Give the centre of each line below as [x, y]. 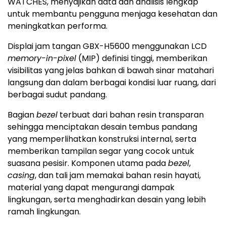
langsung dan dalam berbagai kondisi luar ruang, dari [112, 82]
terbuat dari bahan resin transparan [131, 115]
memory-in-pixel [42, 58]
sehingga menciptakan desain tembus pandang [102, 127]
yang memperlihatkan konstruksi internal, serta [102, 139]
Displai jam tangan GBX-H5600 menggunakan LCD [107, 46]
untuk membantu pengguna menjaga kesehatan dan [112, 14]
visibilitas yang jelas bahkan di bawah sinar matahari [111, 70]
